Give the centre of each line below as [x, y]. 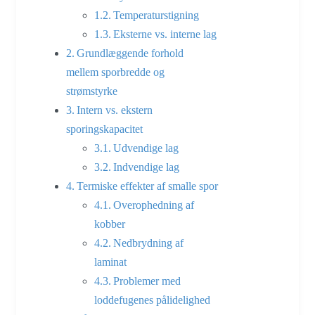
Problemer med [147, 281]
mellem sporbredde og [115, 72]
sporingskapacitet [104, 129]
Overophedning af [154, 205]
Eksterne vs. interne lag [165, 34]
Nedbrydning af [149, 243]
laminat [110, 262]
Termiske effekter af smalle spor [148, 186]
